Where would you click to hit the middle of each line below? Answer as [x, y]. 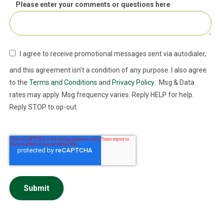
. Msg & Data [174, 82]
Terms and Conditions [63, 82]
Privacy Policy [133, 82]
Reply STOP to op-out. [43, 107]
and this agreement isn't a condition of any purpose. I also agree [108, 70]
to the [19, 82]
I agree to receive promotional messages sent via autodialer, [113, 54]
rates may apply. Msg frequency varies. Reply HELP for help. [101, 94]
